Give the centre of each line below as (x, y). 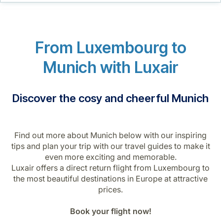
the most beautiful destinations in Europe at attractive (110, 178)
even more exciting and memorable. (110, 157)
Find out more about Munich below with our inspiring (110, 135)
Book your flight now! (110, 211)
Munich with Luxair (110, 67)
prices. (110, 189)
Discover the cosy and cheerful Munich (110, 98)
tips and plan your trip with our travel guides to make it (110, 146)
